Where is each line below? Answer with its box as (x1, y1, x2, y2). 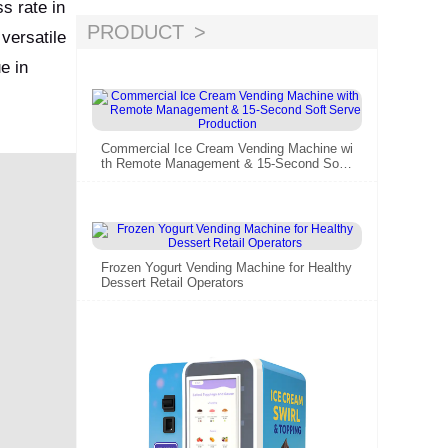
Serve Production (101, 170, 201, 186)
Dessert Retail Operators (101, 274, 244, 290)
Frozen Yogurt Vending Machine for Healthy (101, 259, 352, 275)
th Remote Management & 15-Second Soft (101, 155, 347, 171)
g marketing (87, 3, 155, 19)
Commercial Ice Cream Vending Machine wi (101, 140, 353, 156)
